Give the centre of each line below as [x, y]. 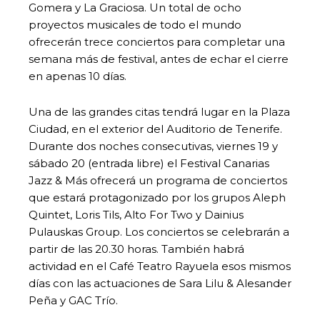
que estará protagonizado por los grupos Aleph [157, 197]
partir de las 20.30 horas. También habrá [136, 249]
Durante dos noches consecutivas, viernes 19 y [153, 146]
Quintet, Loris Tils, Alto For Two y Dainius [136, 214]
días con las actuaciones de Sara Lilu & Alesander [160, 283]
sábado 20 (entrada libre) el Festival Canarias [149, 163]
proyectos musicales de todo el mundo [135, 24]
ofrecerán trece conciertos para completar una [157, 41]
